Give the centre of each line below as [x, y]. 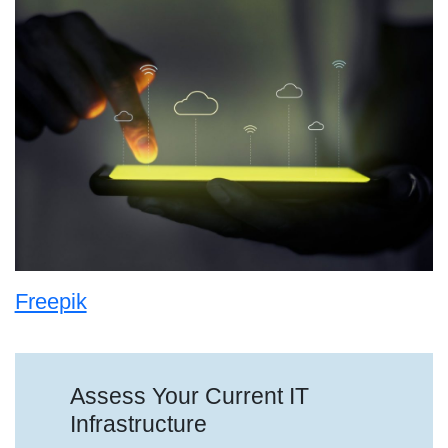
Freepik [50, 302]
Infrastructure [139, 424]
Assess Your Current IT [190, 396]
